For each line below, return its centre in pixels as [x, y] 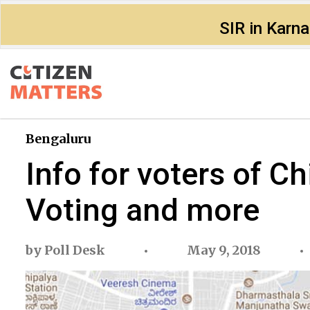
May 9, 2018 [224, 250]
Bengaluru [58, 139]
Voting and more [143, 210]
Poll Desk [75, 250]
